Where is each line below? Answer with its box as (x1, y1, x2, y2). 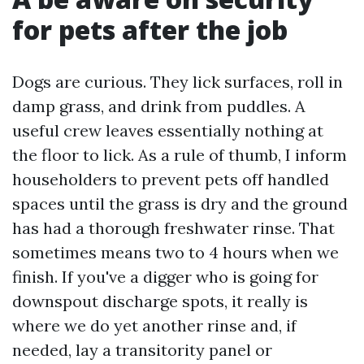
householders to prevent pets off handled (12, 169, 329, 189)
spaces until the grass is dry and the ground (12, 193, 348, 214)
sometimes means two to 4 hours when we (12, 242, 339, 262)
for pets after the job (12, 12, 288, 47)
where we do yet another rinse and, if (12, 315, 297, 336)
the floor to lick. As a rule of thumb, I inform (12, 145, 347, 165)
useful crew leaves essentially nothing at (12, 120, 323, 141)
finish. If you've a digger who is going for (12, 266, 318, 287)
